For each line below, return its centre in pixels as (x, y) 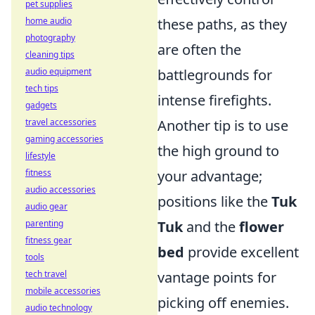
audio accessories (60, 189)
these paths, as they (222, 24)
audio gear (46, 206)
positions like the (214, 201)
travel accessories (61, 122)
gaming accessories (64, 139)
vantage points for (217, 277)
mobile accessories (63, 291)
